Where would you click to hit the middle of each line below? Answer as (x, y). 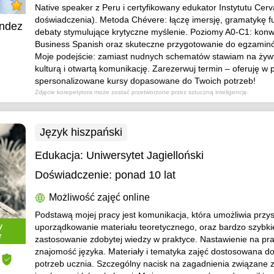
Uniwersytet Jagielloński (145, 155)
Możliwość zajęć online (100, 197)
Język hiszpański (81, 132)
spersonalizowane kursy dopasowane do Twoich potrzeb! (146, 81)
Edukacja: (61, 155)
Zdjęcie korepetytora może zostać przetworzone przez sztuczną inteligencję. (142, 92)
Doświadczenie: (74, 175)
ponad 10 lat (146, 175)
